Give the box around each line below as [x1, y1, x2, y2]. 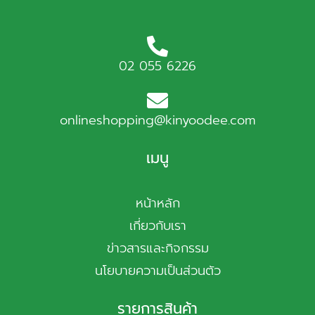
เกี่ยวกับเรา [129, 215, 186, 236]
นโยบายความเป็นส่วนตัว [94, 260, 221, 281]
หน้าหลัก [135, 193, 180, 213]
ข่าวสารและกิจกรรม [106, 238, 209, 258]
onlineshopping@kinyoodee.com [59, 110, 256, 130]
